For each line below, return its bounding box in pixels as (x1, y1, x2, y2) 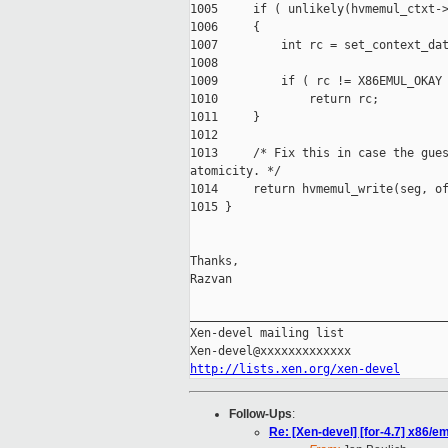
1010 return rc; (190, 92, 379, 107)
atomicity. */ (190, 164, 281, 179)
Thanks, (190, 254, 239, 269)
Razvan (190, 272, 232, 287)
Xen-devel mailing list (190, 326, 344, 341)
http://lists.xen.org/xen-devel (190, 362, 400, 377)
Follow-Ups (229, 407, 292, 422)
